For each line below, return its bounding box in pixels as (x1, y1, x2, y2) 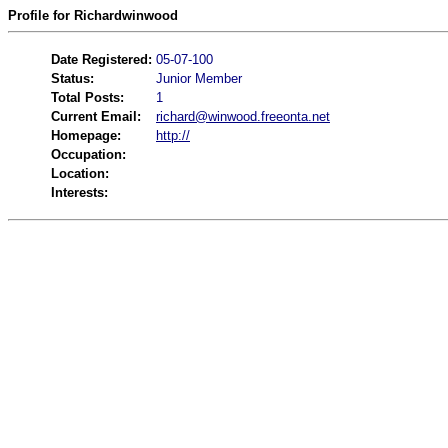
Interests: (51, 185, 108, 200)
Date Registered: (51, 52, 152, 67)
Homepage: (51, 128, 121, 143)
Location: (51, 166, 109, 181)
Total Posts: (51, 90, 124, 105)
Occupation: (51, 147, 126, 162)
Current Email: (51, 109, 141, 124)
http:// (156, 128, 190, 143)
